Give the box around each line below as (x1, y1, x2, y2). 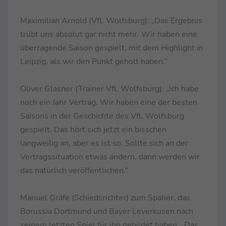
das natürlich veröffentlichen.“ (20, 164, 128, 176)
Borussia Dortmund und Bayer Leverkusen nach (20, 205, 193, 217)
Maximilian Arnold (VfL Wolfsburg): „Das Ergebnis (20, 15, 202, 26)
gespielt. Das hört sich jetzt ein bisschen (20, 124, 166, 135)
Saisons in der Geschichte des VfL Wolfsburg (20, 110, 184, 122)
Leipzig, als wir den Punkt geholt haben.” (20, 55, 167, 67)
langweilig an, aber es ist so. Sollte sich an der (20, 137, 188, 149)
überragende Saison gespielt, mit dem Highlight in (20, 42, 203, 53)
